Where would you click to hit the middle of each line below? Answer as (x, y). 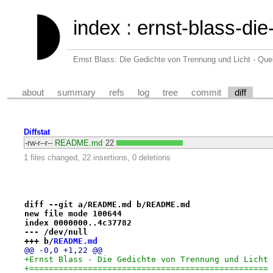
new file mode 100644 (73, 213)
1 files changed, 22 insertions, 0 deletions (97, 157)
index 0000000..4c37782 (78, 222)
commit (207, 92)
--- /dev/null (56, 232)
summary (77, 92)
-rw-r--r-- (38, 143)
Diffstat (37, 132)
